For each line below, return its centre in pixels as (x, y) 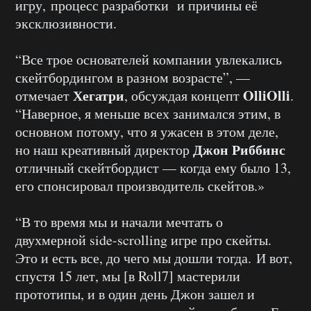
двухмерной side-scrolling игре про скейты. (143, 240)
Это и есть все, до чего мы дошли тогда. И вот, (154, 258)
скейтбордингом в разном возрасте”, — (133, 78)
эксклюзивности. (66, 24)
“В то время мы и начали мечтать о (119, 222)
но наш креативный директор (104, 150)
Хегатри (99, 96)
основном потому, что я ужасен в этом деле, (147, 132)
